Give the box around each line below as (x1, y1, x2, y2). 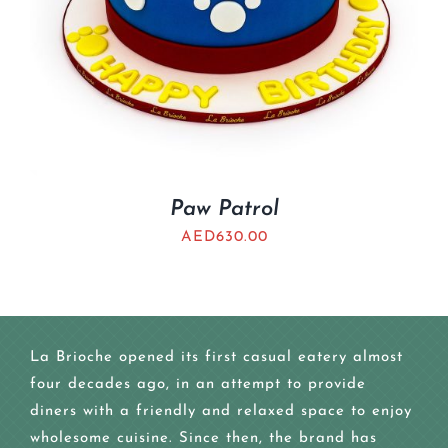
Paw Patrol (169, 198, 279, 221)
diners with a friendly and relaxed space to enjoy (29, 404, 412, 420)
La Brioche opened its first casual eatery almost (29, 350, 403, 366)
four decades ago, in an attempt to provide (29, 377, 366, 393)
